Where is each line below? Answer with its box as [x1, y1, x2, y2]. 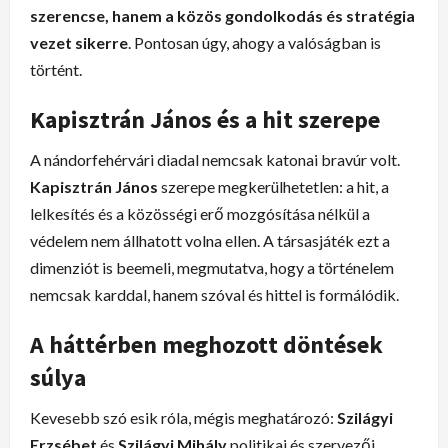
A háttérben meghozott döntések [30, 328, 383, 360]
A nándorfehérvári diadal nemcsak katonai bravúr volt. [30, 149, 400, 169]
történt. [30, 59, 82, 79]
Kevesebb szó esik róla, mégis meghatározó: [30, 407, 337, 427]
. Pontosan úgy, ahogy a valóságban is [128, 32, 381, 52]
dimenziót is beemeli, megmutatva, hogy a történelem [30, 257, 394, 277]
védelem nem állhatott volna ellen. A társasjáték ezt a [30, 230, 390, 250]
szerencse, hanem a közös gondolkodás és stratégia [30, 5, 415, 25]
